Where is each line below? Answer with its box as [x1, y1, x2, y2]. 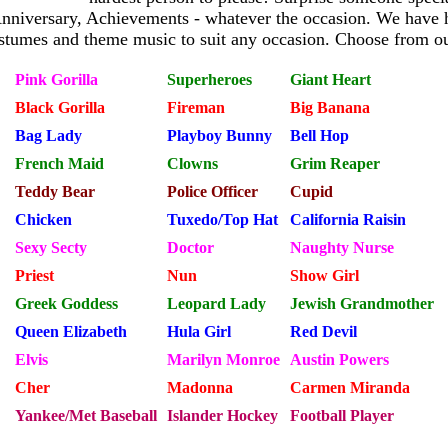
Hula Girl [166, 323, 231, 340]
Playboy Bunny [166, 127, 272, 144]
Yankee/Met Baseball [14, 407, 157, 424]
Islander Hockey [166, 407, 278, 424]
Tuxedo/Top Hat [166, 211, 278, 228]
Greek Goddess [14, 295, 118, 312]
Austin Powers [289, 351, 389, 368]
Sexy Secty [14, 239, 87, 256]
